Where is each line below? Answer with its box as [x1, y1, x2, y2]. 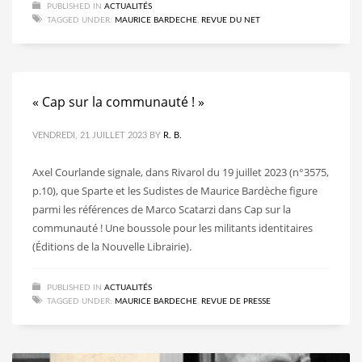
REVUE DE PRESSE [201, 297, 271, 305]
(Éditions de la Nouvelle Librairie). [32, 238, 194, 254]
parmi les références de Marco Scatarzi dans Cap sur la [32, 201, 291, 217]
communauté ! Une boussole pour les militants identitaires [32, 220, 313, 235]
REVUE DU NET [201, 15, 260, 24]
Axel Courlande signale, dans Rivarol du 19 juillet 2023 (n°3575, [32, 164, 329, 179]
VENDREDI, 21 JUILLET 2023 [32, 130, 147, 140]
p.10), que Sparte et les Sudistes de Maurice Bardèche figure [32, 183, 318, 198]
